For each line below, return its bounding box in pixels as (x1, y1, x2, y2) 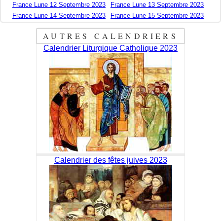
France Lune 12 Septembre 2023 (12, 1, 106, 9)
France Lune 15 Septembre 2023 (110, 12, 204, 20)
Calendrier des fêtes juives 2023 (54, 156, 167, 165)
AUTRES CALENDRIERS (43, 31, 178, 41)
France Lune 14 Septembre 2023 (12, 12, 106, 20)
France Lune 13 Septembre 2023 (110, 1, 204, 9)
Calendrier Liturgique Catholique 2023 (43, 44, 178, 53)
